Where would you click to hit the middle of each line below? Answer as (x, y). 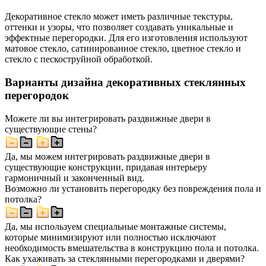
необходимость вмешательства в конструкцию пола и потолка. (132, 248)
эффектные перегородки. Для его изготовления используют (126, 38)
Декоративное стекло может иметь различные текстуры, (119, 17)
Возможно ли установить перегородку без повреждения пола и (133, 188)
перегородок (37, 95)
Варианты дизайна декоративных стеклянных (125, 82)
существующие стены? (51, 129)
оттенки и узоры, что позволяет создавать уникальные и (119, 27)
